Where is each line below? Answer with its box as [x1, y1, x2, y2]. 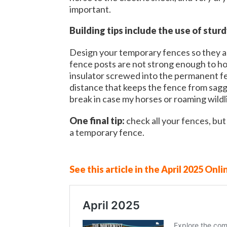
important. [69, 3, 114, 15]
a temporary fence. [69, 127, 144, 138]
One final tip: [69, 115, 126, 127]
